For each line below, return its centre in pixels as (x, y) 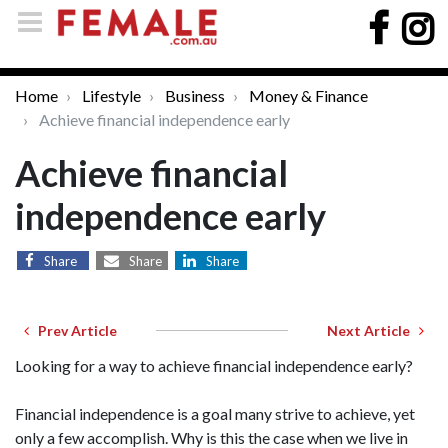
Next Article (373, 330)
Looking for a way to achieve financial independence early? (214, 365)
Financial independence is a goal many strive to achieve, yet (215, 413)
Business (195, 95)
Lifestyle (111, 95)
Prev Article (73, 330)
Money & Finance (308, 95)
